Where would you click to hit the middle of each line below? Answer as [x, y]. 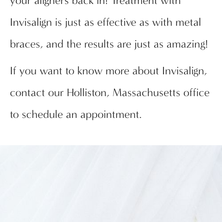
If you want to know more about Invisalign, [109, 71]
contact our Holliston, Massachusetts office [110, 93]
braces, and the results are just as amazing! [109, 44]
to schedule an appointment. [76, 115]
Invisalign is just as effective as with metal [106, 23]
